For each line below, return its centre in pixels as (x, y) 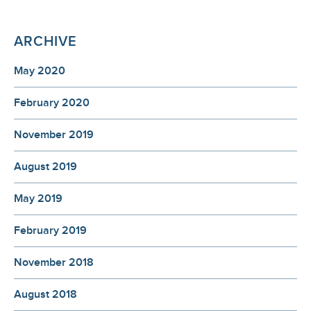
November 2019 (54, 135)
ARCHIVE (45, 42)
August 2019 (45, 167)
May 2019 (38, 199)
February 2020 (52, 103)
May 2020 (40, 72)
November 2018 (54, 263)
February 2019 (50, 231)
